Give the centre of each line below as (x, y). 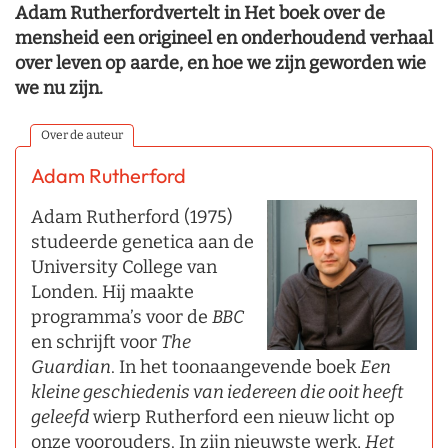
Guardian (71, 367)
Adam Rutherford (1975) (132, 217)
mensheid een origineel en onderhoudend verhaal (224, 38)
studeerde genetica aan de (142, 242)
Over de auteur (82, 135)
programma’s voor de (121, 317)
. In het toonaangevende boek (235, 367)
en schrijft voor (96, 342)
